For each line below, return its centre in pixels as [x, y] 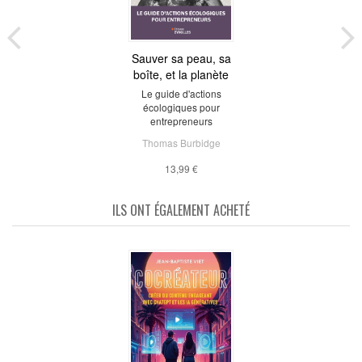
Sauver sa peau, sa [181, 59]
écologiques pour [181, 107]
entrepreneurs [181, 121]
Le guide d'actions [181, 94]
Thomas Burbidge [181, 143]
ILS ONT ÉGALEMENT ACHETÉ [181, 210]
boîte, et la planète [181, 75]
